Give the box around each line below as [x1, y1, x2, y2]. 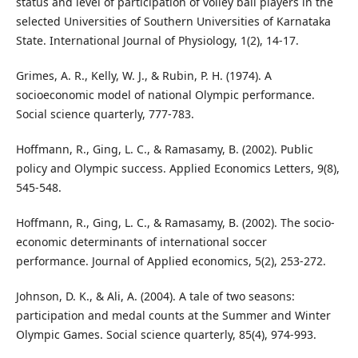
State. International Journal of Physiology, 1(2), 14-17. [15, 33, 299, 49]
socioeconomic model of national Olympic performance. [15, 87, 315, 103]
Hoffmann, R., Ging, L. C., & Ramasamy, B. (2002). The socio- [15, 215, 335, 231]
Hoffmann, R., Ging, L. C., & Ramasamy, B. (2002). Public [15, 141, 313, 157]
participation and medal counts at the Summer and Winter [15, 308, 331, 324]
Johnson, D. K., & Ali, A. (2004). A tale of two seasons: [15, 288, 295, 304]
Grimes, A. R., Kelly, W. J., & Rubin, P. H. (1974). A [15, 68, 272, 84]
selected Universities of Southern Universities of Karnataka [15, 14, 331, 30]
